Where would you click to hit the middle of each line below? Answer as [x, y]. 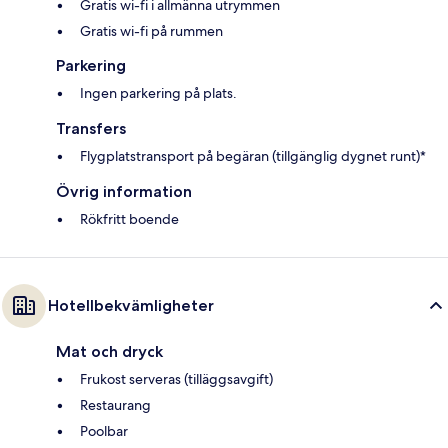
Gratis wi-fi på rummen [151, 30]
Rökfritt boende [129, 218]
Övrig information [124, 191]
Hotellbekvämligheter [131, 305]
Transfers [91, 128]
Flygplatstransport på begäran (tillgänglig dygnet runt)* [253, 155]
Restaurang [115, 404]
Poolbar [104, 430]
